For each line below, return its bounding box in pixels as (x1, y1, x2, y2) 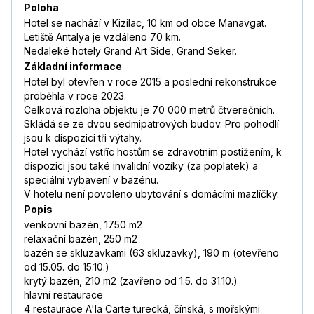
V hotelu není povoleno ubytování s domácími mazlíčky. (24, 188, 279, 200)
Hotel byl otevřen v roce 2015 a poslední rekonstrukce (24, 76, 277, 88)
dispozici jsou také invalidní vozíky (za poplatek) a (24, 160, 258, 172)
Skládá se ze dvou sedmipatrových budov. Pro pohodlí (24, 118, 279, 130)
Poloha (24, 1, 59, 14)
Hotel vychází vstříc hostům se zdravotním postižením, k (24, 146, 282, 158)
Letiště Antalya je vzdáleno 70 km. (24, 31, 181, 43)
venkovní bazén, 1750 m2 (24, 219, 142, 231)
